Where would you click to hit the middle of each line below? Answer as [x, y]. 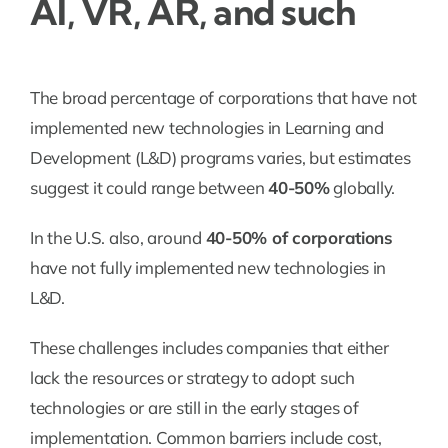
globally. [362, 188]
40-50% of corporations [299, 238]
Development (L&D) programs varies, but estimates [220, 158]
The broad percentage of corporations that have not [223, 98]
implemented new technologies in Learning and [206, 128]
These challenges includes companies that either [209, 348]
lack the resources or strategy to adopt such [192, 378]
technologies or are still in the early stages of [194, 408]
